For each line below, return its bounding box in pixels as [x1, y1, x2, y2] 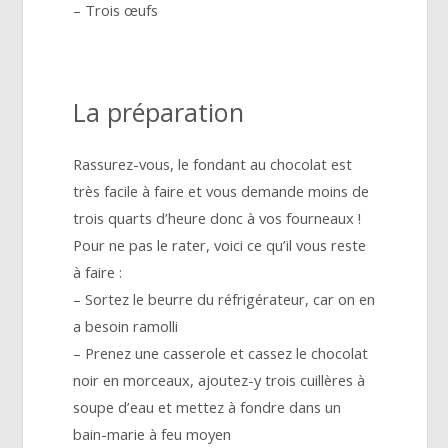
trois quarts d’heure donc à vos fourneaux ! [73, 208, 362, 229]
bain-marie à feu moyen [73, 424, 232, 445]
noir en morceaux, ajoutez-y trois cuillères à [73, 370, 366, 391]
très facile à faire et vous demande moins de [73, 181, 370, 202]
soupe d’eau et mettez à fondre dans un [73, 397, 342, 418]
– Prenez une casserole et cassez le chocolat [73, 343, 369, 364]
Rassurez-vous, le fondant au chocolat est [73, 154, 353, 175]
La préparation [73, 95, 245, 130]
